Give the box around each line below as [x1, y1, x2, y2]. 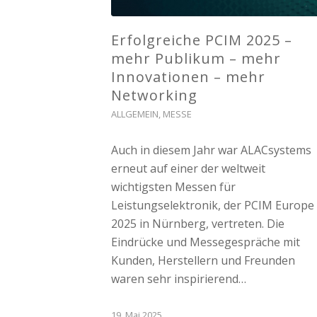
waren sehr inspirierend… [111, 271, 246, 287]
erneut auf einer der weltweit [111, 161, 265, 177]
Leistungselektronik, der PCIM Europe [111, 197, 314, 214]
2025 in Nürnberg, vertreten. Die [111, 216, 284, 232]
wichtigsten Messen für [111, 179, 236, 195]
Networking [111, 86, 197, 105]
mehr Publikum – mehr [111, 49, 281, 69]
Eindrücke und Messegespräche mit [111, 234, 300, 250]
